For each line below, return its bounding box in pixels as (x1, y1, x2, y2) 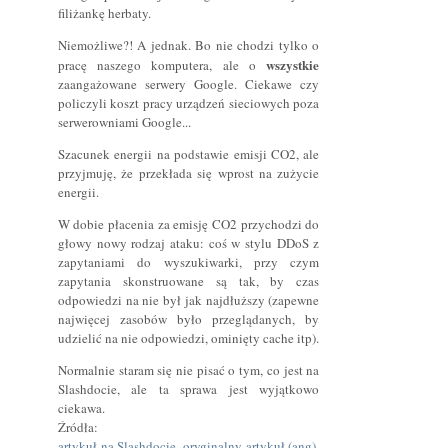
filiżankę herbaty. (57, 3, 151, 22)
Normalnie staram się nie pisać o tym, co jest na (57, 360, 320, 379)
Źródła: (57, 417, 98, 436)
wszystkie (266, 54, 320, 74)
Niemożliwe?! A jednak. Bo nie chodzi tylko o (57, 35, 320, 54)
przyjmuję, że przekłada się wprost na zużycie (57, 163, 320, 182)
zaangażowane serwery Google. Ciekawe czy (57, 74, 320, 93)
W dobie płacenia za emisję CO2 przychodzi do (57, 214, 320, 233)
